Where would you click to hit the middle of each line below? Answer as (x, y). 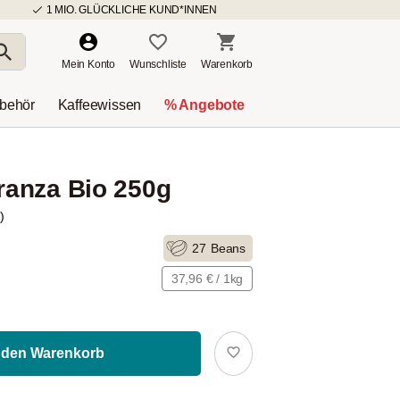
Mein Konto (88, 64)
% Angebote (204, 105)
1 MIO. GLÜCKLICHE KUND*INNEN (131, 10)
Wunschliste (158, 64)
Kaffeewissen (100, 105)
